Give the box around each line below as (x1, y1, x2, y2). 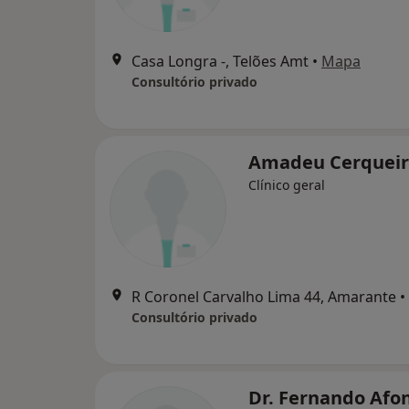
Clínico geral (248, 176, 325, 194)
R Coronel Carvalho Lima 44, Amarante (131, 287, 396, 307)
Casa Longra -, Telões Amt (131, 51, 309, 71)
